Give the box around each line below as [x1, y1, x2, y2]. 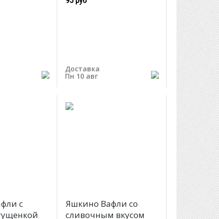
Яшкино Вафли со [65, 198, 138, 210]
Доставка [65, 64, 100, 73]
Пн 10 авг [65, 71, 98, 81]
